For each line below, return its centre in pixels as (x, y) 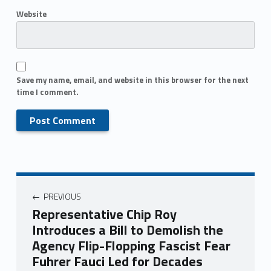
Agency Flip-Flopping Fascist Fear (131, 246)
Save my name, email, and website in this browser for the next (132, 80)
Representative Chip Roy (104, 214)
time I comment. (47, 92)
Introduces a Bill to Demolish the (127, 230)
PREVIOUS (62, 196)
